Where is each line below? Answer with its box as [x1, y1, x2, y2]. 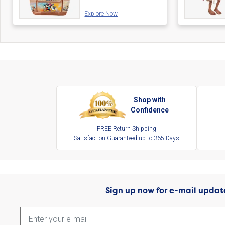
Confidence [131, 106, 169, 115]
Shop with [134, 96, 166, 104]
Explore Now [84, 10, 118, 18]
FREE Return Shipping [97, 125, 156, 133]
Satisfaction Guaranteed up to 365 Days [74, 135, 179, 142]
